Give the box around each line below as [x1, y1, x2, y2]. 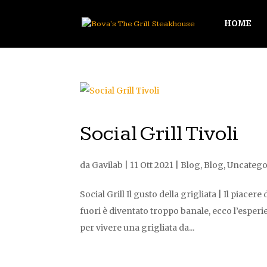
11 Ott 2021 [130, 160, 174, 170]
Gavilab [92, 160, 123, 170]
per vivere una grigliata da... [80, 222, 195, 233]
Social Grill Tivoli [80, 121, 239, 147]
